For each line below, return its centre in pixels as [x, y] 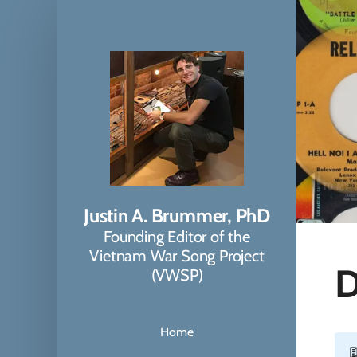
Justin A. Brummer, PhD [177, 215]
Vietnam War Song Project [177, 255]
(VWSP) [177, 275]
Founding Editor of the [177, 236]
